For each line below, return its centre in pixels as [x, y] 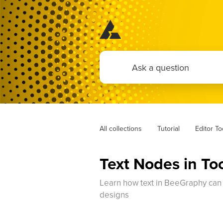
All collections [120, 128]
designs [114, 195]
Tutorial [168, 128]
